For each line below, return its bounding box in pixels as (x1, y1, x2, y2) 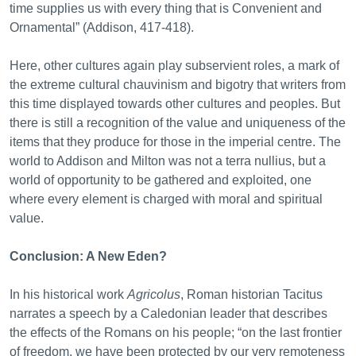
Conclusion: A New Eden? (10, 250, 167, 263)
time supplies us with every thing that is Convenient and (10, 2, 322, 15)
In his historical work (10, 288, 127, 301)
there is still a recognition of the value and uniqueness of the (10, 116, 346, 130)
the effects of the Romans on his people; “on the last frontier (10, 326, 342, 339)
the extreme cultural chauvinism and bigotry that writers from (10, 78, 346, 91)
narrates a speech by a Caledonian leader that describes (10, 307, 327, 320)
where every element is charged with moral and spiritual (10, 192, 323, 206)
